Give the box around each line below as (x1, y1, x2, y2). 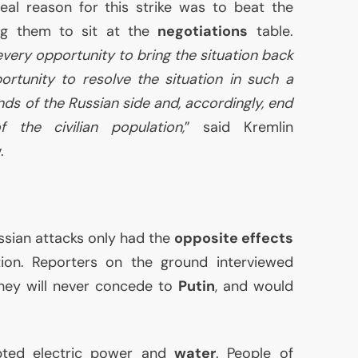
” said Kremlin (184, 117, 293, 137)
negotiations (157, 22, 249, 42)
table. (248, 22, 293, 42)
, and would (214, 276, 293, 296)
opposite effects (173, 229, 293, 249)
